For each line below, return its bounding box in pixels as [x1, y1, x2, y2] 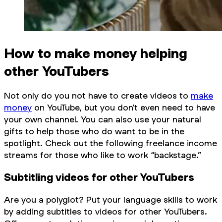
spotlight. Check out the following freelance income [4, 138, 217, 149]
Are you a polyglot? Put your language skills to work [4, 194, 217, 205]
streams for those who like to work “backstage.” [4, 150, 202, 161]
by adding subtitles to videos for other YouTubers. [4, 206, 207, 217]
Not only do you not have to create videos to [4, 90, 191, 101]
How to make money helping [4, 45, 187, 61]
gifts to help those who [4, 126, 102, 137]
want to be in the [115, 126, 184, 137]
